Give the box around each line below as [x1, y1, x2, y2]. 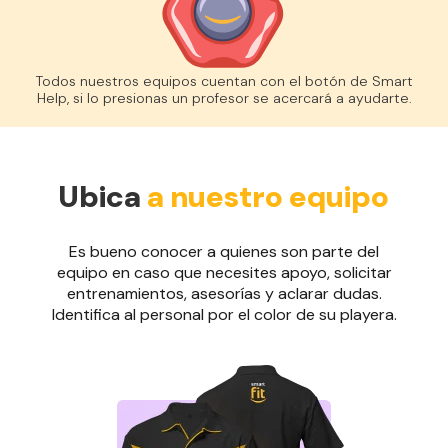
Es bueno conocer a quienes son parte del [69, 240, 379, 262]
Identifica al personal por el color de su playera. [51, 303, 397, 325]
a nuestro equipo [147, 176, 390, 216]
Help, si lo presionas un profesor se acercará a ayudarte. [36, 88, 412, 107]
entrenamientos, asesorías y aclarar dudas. [66, 282, 382, 304]
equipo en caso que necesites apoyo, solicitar [56, 261, 392, 283]
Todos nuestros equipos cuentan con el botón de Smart [35, 71, 413, 90]
